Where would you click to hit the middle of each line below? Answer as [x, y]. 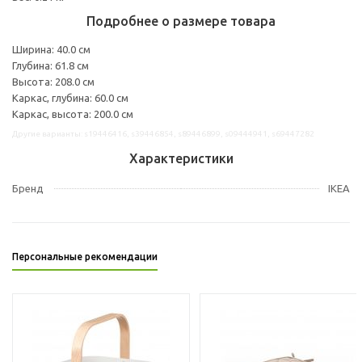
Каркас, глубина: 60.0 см [70, 97]
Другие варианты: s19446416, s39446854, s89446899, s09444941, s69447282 [163, 133]
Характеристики [181, 158]
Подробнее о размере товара [181, 21]
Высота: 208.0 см [53, 81]
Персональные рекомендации [85, 256]
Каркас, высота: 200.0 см [73, 114]
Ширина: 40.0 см [51, 49]
